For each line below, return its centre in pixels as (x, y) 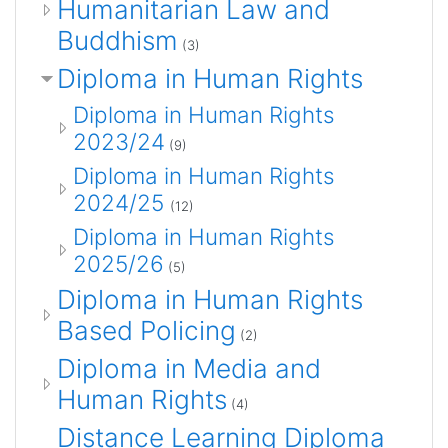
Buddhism (117, 40)
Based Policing (146, 330)
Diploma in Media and (189, 368)
